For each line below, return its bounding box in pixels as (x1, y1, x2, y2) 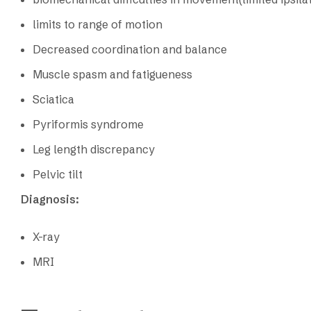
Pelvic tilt (33, 167, 83, 182)
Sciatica (33, 92, 74, 107)
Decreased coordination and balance (33, 42, 227, 57)
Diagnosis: (21, 192, 79, 207)
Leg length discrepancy (33, 142, 155, 157)
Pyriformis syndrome (33, 117, 144, 132)
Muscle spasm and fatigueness (33, 67, 192, 82)
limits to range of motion (33, 17, 162, 32)
